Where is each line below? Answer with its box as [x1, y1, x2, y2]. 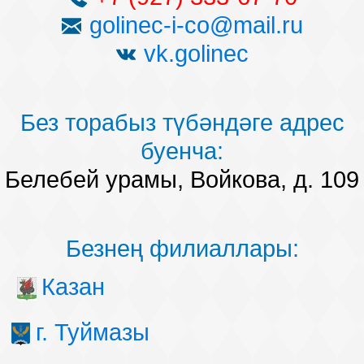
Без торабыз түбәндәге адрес [19, 110, 344, 136]
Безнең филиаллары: [65, 236, 299, 262]
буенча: [141, 138, 223, 164]
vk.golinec [143, 41, 249, 67]
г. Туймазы [36, 319, 149, 345]
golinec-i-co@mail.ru [89, 12, 303, 38]
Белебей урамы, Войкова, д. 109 [5, 167, 359, 193]
